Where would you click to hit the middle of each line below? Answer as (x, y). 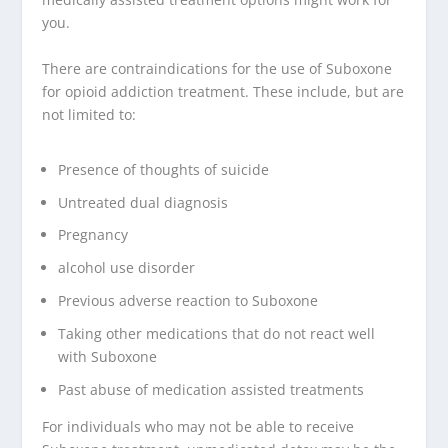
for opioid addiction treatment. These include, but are (223, 91)
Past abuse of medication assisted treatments (211, 389)
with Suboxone (108, 356)
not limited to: (89, 114)
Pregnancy (93, 235)
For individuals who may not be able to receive (198, 426)
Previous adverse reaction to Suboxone (188, 300)
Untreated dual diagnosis (143, 202)
